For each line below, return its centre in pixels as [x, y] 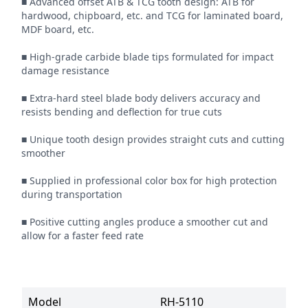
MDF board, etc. [58, 30]
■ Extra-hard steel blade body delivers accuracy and [141, 98]
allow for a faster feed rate [83, 236]
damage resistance [66, 71]
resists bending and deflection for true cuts [122, 112]
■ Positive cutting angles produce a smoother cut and [145, 222]
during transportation [72, 195]
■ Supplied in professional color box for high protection [150, 181]
